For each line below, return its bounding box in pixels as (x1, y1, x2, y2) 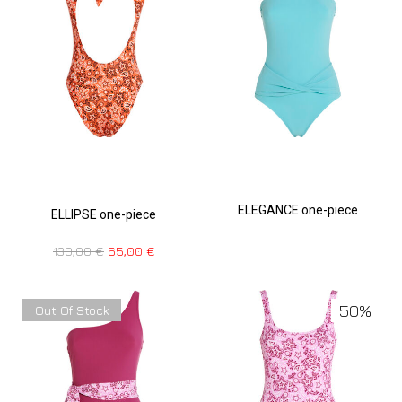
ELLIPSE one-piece (51, 207, 157, 223)
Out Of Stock (34, 302, 109, 319)
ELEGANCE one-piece (238, 203, 359, 218)
